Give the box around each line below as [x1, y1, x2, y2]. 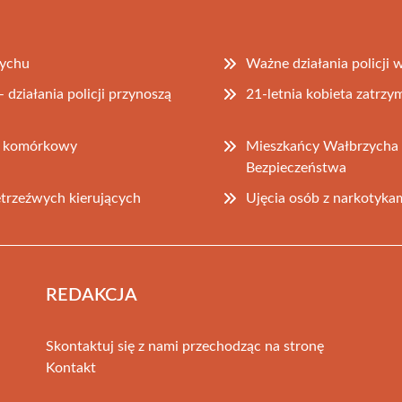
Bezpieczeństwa [246, 160, 347, 175]
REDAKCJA [45, 285, 137, 304]
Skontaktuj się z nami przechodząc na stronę [45, 338, 324, 354]
